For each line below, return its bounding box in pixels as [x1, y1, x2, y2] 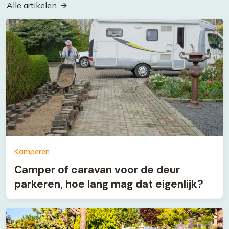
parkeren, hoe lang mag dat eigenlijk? [14, 176, 203, 191]
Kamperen [14, 147, 50, 156]
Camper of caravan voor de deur [14, 162, 180, 176]
